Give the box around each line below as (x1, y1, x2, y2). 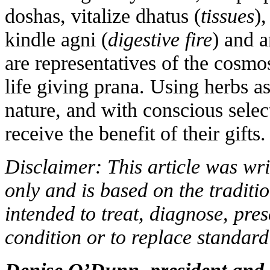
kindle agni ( (5, 28, 108, 51)
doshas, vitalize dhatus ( (5, 4, 201, 27)
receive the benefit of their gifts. (5, 122, 266, 145)
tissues (201, 4, 254, 27)
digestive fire (108, 28, 212, 51)
